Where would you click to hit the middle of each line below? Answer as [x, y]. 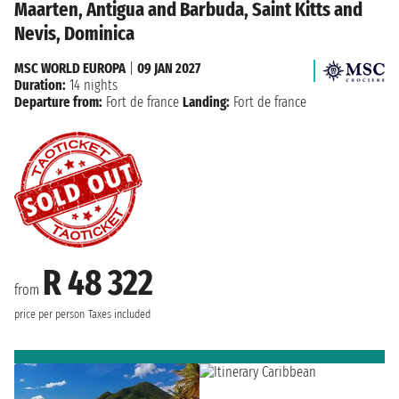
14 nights [92, 85]
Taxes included [119, 314]
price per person [49, 314]
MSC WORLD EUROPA [70, 68]
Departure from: [58, 102]
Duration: [40, 85]
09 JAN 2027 [169, 68]
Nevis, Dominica [74, 33]
